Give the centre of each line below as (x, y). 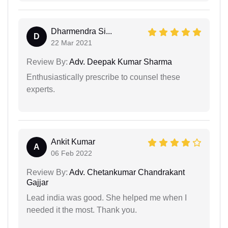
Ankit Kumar (73, 142)
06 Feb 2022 (72, 153)
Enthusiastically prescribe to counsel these (103, 77)
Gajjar (37, 183)
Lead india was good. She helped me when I (107, 198)
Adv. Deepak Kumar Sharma (120, 62)
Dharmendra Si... (81, 32)
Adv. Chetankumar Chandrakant (126, 173)
